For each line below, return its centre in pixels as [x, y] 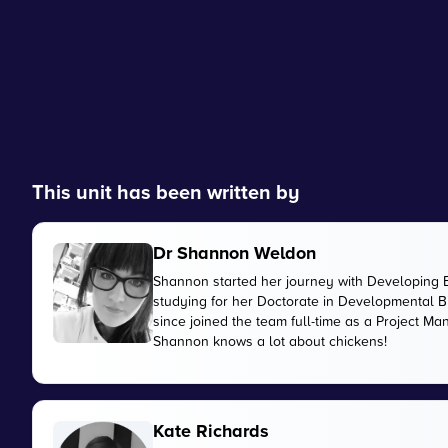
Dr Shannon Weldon [234, 253]
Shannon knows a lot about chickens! [270, 340]
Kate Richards [211, 431]
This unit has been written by [166, 191]
